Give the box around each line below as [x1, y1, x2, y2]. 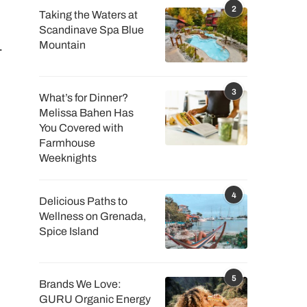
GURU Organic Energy [38, 293, 151, 305]
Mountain [38, 39, 86, 51]
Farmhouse [38, 137, 95, 149]
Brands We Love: [38, 278, 121, 290]
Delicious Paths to [38, 195, 127, 207]
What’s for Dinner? [38, 92, 128, 103]
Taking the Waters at [38, 9, 138, 21]
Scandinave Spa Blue [38, 24, 144, 36]
